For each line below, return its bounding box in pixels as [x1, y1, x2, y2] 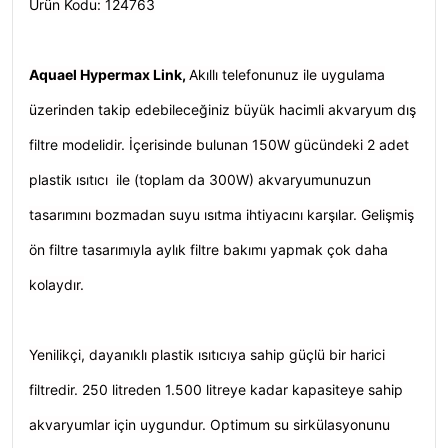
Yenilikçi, [29, 346, 89, 363]
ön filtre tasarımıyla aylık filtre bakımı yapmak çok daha [29, 241, 388, 258]
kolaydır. [29, 276, 84, 293]
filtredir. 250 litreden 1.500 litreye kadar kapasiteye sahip [29, 381, 403, 398]
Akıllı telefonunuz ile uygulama [189, 66, 385, 83]
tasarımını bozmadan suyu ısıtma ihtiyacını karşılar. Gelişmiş [29, 206, 414, 223]
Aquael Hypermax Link [29, 66, 182, 83]
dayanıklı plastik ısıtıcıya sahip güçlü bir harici [89, 346, 385, 363]
